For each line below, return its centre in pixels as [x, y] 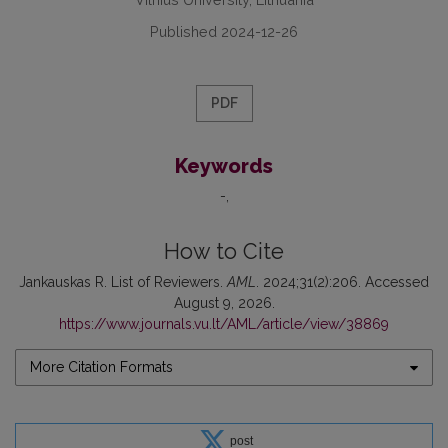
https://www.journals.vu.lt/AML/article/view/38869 [224, 324]
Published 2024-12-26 [224, 32]
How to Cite [224, 252]
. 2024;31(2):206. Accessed [342, 282]
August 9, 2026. [224, 303]
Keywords [224, 166]
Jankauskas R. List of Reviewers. [123, 282]
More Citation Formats [101, 367]
